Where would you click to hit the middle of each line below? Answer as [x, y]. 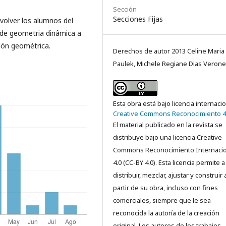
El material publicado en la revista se [168, 125]
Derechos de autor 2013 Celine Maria [169, 51]
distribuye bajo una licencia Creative [167, 137]
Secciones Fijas [138, 19]
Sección [125, 9]
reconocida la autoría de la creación [166, 213]
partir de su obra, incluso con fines [165, 188]
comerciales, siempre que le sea [162, 200]
